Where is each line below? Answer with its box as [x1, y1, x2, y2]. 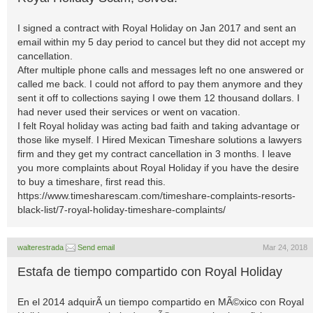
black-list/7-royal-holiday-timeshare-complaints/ [17, 204, 226, 215]
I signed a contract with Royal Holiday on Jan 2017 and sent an [17, 22, 296, 34]
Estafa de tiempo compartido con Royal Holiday [17, 265, 282, 279]
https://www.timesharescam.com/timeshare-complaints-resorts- [17, 190, 296, 201]
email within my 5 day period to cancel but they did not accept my [17, 36, 305, 48]
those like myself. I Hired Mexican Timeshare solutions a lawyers [17, 134, 302, 145]
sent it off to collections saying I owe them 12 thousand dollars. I [17, 92, 300, 103]
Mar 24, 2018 [263, 243, 307, 252]
